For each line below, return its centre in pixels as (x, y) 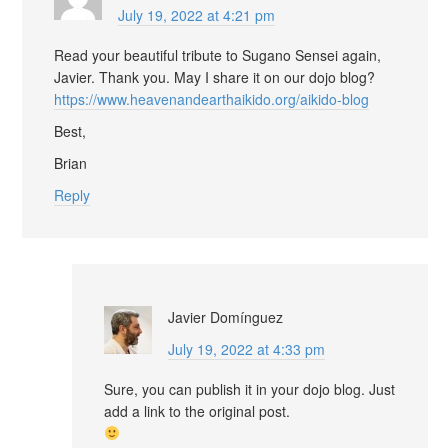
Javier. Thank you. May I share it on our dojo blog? (214, 76)
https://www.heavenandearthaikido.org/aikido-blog (211, 98)
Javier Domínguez (225, 316)
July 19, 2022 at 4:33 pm (246, 348)
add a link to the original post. (197, 410)
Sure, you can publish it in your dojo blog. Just (249, 388)
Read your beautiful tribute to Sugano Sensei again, (217, 54)
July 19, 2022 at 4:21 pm (196, 14)
